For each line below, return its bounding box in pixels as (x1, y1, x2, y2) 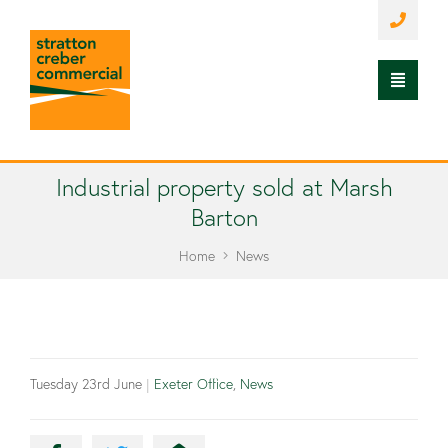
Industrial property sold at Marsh (55, 173, 393, 202)
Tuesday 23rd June (30, 375, 142, 393)
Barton (190, 203, 258, 232)
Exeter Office (154, 375, 233, 393)
